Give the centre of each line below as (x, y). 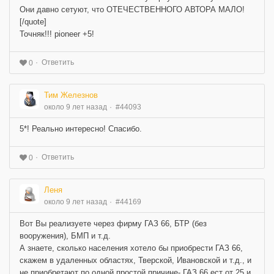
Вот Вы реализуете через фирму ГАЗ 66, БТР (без (113, 224)
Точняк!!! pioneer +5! (57, 34)
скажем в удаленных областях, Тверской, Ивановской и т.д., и (135, 261)
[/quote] (33, 22)
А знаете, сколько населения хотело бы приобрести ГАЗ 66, (131, 248)
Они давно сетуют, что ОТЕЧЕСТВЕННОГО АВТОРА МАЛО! (132, 10)
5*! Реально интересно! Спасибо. (81, 129)
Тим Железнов (71, 95)
